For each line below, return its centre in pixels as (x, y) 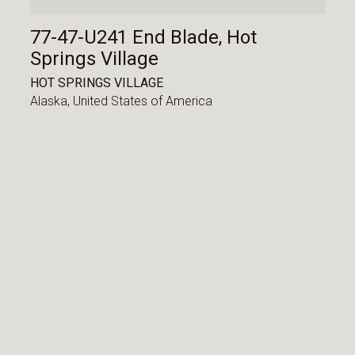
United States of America (143, 101)
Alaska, (52, 101)
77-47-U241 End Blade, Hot (144, 38)
